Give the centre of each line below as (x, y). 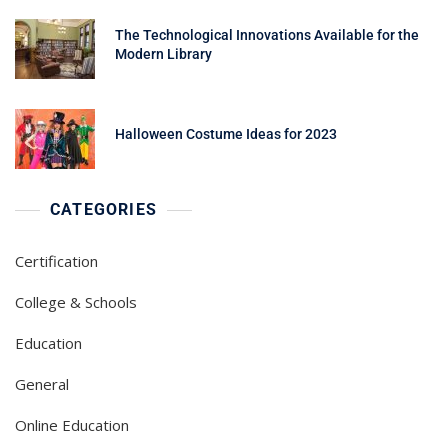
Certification (56, 260)
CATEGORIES (103, 209)
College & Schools (76, 301)
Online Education (72, 424)
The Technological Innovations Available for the (267, 34)
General (42, 383)
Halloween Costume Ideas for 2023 (226, 134)
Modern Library (163, 53)
